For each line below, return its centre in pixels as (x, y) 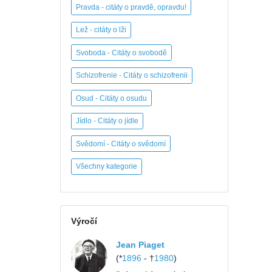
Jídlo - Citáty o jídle (107, 121)
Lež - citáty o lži (101, 30)
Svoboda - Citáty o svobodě (121, 53)
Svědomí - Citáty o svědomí (121, 144)
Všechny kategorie (107, 166)
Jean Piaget (140, 245)
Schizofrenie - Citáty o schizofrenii (132, 75)
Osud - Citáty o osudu (111, 98)
